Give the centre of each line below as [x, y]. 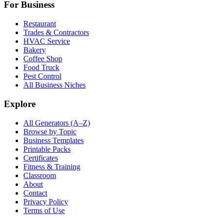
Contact [35, 193]
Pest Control [42, 76]
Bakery [35, 50]
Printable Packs [47, 149]
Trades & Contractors [56, 33]
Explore [20, 104]
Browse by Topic [50, 131]
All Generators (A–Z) [57, 123]
